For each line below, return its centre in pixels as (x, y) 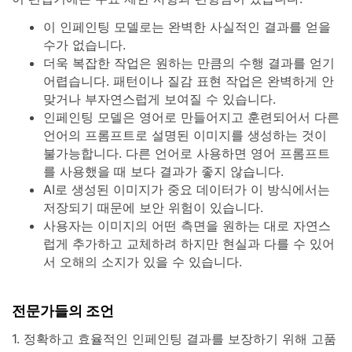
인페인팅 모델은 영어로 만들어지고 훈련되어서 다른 (191, 117)
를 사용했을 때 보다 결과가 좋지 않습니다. (163, 172)
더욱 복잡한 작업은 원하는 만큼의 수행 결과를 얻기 (189, 63)
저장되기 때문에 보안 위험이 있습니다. (153, 208)
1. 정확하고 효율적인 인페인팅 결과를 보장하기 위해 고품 (174, 339)
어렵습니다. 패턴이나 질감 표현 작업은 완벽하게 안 (189, 81)
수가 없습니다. (84, 45)
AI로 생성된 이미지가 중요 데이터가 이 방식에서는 (187, 190)
